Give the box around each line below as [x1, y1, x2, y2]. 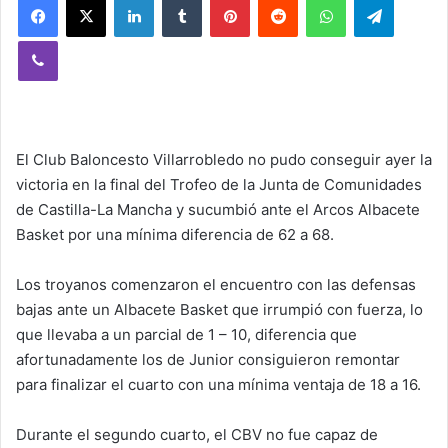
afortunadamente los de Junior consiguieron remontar [16, 350, 400, 370]
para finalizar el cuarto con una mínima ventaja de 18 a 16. [16, 375, 421, 395]
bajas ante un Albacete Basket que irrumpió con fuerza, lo [16, 300, 423, 320]
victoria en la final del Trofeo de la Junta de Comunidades [16, 175, 422, 195]
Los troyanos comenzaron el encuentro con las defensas [16, 275, 416, 295]
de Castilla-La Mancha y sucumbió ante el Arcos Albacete [16, 200, 420, 220]
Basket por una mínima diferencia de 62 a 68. [16, 225, 334, 245]
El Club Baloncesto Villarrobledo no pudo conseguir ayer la [16, 150, 432, 170]
